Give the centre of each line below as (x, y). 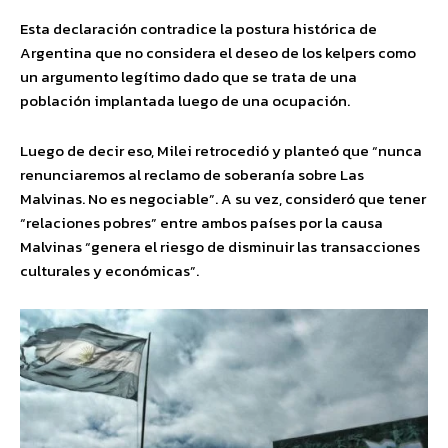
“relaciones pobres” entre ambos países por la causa (201, 222)
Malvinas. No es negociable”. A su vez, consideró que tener (223, 198)
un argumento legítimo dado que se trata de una (188, 76)
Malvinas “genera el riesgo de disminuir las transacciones (220, 246)
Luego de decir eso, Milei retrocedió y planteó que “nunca (221, 150)
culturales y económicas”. (109, 270)
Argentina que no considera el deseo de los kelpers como (218, 52)
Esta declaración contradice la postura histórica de (198, 28)
